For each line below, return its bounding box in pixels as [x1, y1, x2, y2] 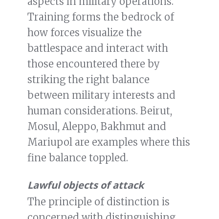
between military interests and [27, 89, 175, 102]
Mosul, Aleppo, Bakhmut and [27, 120, 166, 133]
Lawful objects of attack [27, 178, 144, 192]
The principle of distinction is [27, 196, 170, 208]
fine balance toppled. [27, 152, 128, 164]
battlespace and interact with [27, 42, 168, 55]
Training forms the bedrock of [27, 11, 174, 23]
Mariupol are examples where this [27, 136, 190, 149]
